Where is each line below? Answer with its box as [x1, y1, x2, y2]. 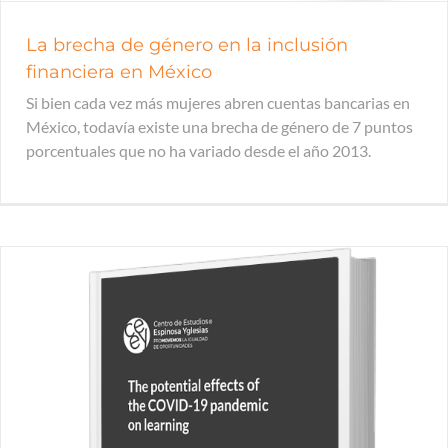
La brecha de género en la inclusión [26, 34, 348, 56]
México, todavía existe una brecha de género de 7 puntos [26, 117, 413, 136]
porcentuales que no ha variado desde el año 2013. [26, 141, 371, 160]
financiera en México [26, 61, 212, 83]
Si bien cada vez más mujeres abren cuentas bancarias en [26, 93, 410, 112]
